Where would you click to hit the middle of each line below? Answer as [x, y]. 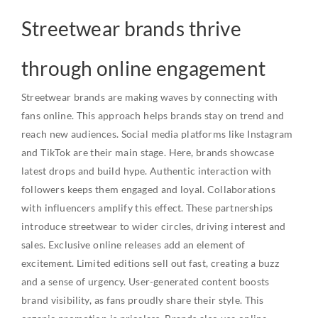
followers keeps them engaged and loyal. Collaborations [148, 190]
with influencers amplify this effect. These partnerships [147, 208]
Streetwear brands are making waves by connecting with [150, 97]
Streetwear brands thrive [131, 29]
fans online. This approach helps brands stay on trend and [153, 116]
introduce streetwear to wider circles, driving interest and [154, 226]
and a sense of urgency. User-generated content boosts [146, 282]
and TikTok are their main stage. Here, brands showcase [148, 153]
